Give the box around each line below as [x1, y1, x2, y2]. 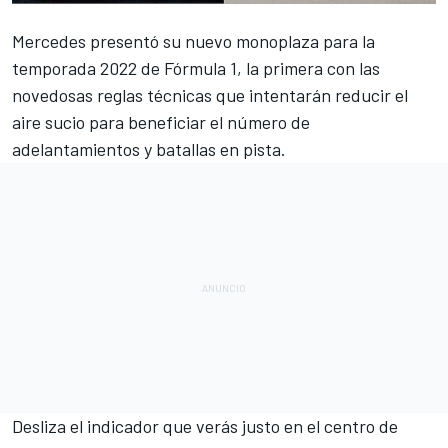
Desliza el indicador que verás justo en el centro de [12, 414, 398, 437]
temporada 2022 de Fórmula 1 [12, 56, 237, 79]
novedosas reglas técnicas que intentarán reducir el [12, 83, 408, 106]
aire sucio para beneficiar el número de [12, 110, 310, 133]
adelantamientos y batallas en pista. [12, 137, 286, 160]
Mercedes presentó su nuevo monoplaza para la [12, 29, 375, 52]
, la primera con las [237, 56, 380, 79]
